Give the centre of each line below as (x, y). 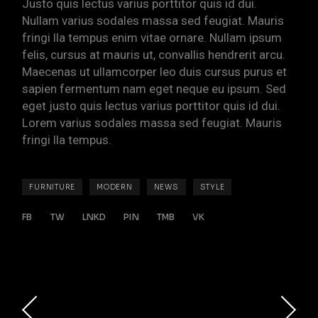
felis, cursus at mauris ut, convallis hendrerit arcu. (154, 54)
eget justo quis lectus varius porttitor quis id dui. (152, 105)
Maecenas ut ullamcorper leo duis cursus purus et (155, 71)
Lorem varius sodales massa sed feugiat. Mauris (152, 122)
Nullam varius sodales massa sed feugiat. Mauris (153, 20)
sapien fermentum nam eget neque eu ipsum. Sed (154, 88)
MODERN (115, 187)
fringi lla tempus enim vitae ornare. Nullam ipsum (152, 37)
